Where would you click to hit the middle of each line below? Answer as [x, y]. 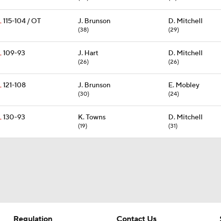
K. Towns [92, 117]
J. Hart [88, 53]
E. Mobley [184, 85]
